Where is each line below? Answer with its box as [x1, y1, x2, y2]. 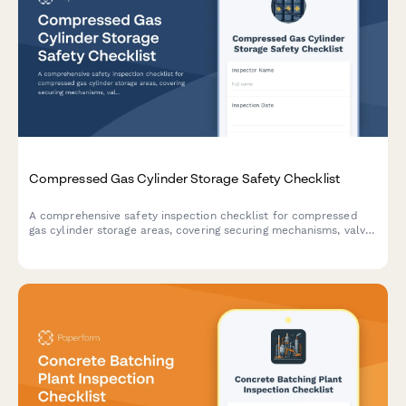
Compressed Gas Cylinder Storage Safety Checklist [29, 169, 340, 186]
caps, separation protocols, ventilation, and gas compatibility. [29, 237, 361, 251]
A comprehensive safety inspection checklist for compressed [29, 208, 358, 222]
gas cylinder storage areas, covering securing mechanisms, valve [29, 223, 372, 237]
